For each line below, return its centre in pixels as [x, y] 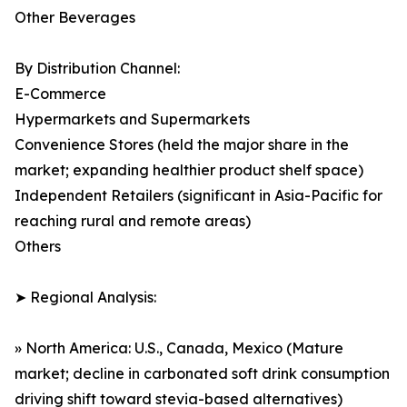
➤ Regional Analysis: [85, 298]
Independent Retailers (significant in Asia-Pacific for [199, 196]
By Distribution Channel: [97, 69]
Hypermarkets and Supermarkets [132, 119]
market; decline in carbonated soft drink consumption [202, 374]
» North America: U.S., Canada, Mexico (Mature [179, 348]
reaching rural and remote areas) [133, 221]
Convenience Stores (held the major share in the [182, 145]
